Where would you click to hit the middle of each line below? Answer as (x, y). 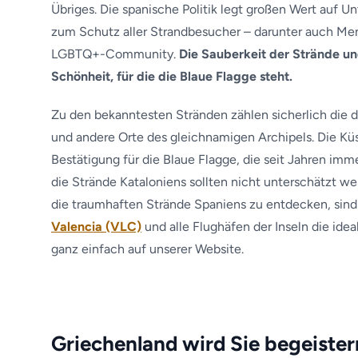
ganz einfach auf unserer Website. (147, 249)
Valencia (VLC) (96, 227)
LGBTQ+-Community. (115, 54)
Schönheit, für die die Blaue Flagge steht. (172, 76)
